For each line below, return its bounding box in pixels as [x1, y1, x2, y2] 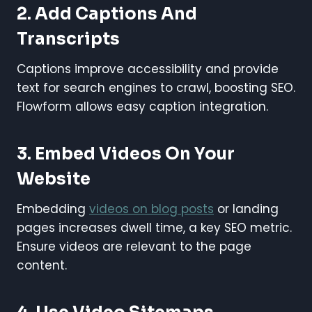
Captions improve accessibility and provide [17, 61, 279, 78]
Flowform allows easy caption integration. [17, 98, 268, 116]
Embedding [17, 201, 89, 218]
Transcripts [17, 29, 120, 50]
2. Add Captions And [17, 3, 197, 25]
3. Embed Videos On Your [17, 143, 235, 165]
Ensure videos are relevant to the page [17, 238, 251, 256]
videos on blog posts [89, 201, 214, 218]
